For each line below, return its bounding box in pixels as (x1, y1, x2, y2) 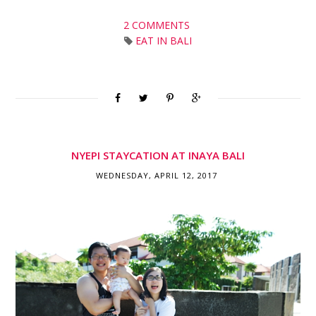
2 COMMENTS (123, 18, 193, 32)
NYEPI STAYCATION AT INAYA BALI (71, 148, 245, 163)
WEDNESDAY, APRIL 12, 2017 (96, 170, 217, 181)
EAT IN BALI (135, 34, 192, 48)
